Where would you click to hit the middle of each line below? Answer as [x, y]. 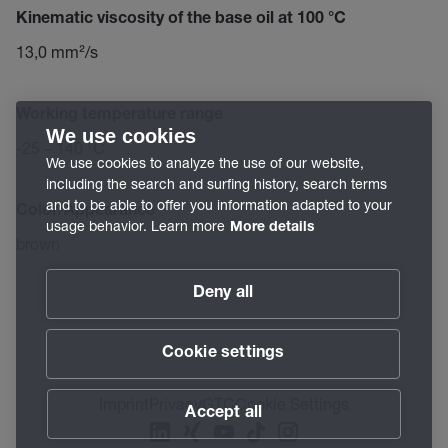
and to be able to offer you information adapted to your [219, 204]
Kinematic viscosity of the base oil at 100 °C [181, 20]
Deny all [223, 294]
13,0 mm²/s [57, 51]
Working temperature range [119, 116]
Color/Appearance [85, 212]
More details [272, 228]
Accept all [224, 414]
